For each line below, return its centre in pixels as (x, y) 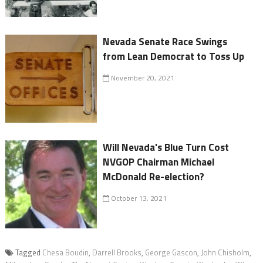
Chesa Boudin (65, 252)
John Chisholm (225, 252)
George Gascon (171, 252)
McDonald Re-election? (154, 176)
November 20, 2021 (142, 77)
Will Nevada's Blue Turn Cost (166, 147)
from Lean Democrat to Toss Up (174, 56)
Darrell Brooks (117, 252)
